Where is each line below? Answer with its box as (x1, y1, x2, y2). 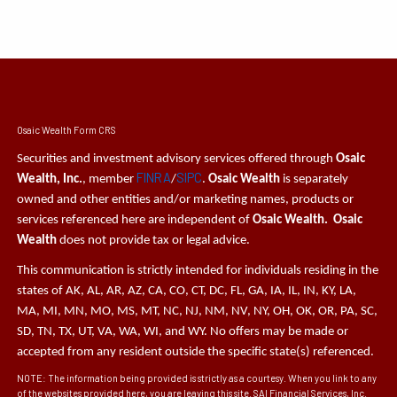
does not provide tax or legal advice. (57, 234, 251, 248)
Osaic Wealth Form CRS (17, 124, 117, 136)
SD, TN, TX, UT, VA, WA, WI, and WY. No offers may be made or (17, 325, 349, 339)
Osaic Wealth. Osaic (253, 214, 363, 228)
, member (82, 173, 137, 187)
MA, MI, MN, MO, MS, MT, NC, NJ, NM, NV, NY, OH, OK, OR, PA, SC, (17, 305, 378, 319)
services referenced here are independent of (17, 214, 253, 228)
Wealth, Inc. (17, 173, 83, 187)
